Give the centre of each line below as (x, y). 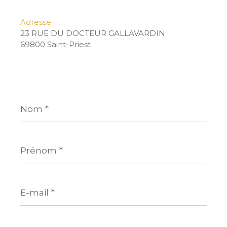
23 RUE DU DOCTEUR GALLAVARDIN (93, 33)
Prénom (36, 141)
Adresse (36, 22)
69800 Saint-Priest (55, 45)
